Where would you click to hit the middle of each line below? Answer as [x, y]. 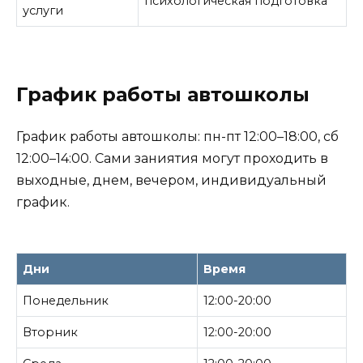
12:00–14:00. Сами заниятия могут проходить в [172, 158]
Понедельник [66, 300]
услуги [43, 11]
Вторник [51, 332]
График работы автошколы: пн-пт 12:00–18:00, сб [177, 136]
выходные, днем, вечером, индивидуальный [171, 180]
